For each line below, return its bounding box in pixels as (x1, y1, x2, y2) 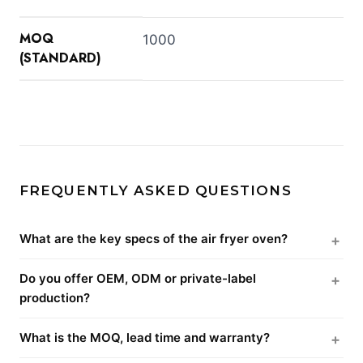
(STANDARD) (19, 48, 101, 67)
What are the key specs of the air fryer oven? (19, 230, 288, 246)
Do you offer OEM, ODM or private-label (19, 270, 256, 286)
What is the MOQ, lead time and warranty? (19, 329, 270, 345)
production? (19, 289, 90, 305)
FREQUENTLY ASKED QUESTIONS (19, 181, 292, 199)
